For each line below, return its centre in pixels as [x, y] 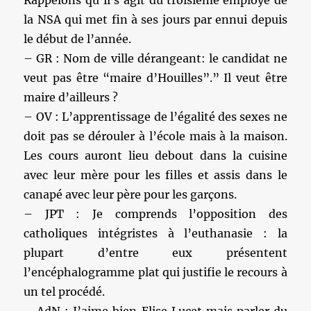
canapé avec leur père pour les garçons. [131, 194]
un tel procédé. [65, 292]
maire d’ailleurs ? [71, 97]
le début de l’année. [78, 39]
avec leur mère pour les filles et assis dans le [155, 175]
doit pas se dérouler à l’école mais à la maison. [155, 136]
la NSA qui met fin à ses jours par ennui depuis [155, 19]
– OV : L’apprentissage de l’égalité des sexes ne [155, 117]
